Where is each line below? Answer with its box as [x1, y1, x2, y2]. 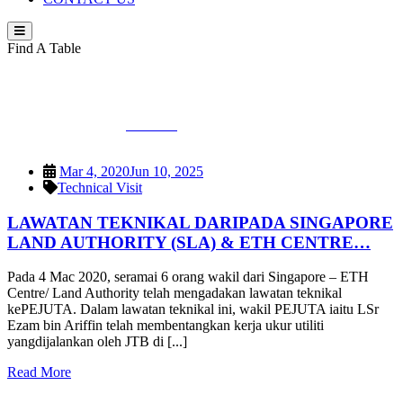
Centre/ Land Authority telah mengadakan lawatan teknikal [7, 285, 342, 301]
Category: [84, 74, 183, 98]
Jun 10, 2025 [130, 163, 203, 179]
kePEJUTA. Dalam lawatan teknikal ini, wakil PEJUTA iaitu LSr [7, 301, 379, 318]
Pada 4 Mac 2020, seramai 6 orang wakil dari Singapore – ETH [7, 269, 369, 285]
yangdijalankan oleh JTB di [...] [7, 334, 187, 350]
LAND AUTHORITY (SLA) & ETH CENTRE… [7, 232, 371, 252]
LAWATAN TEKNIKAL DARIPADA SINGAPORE [7, 212, 393, 232]
